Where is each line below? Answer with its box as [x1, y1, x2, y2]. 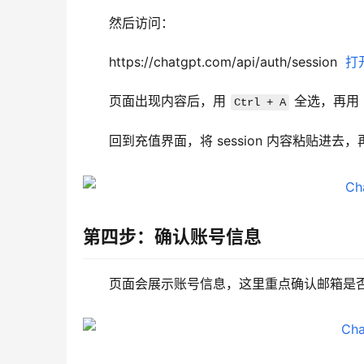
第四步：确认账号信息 [83, 226, 262, 248]
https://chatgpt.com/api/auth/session [109, 54, 345, 71]
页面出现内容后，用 [109, 93, 230, 110]
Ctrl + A [234, 96, 286, 110]
